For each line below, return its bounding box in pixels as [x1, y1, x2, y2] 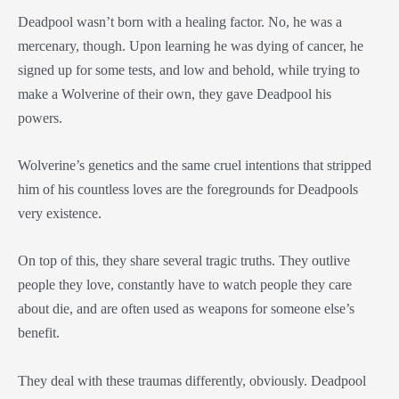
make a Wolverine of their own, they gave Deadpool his [18, 85, 331, 102]
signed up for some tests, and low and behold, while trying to [18, 61, 360, 78]
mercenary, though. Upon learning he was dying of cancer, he [18, 37, 363, 54]
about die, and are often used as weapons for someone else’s [18, 300, 354, 318]
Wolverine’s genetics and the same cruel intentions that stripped [18, 157, 371, 175]
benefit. [18, 324, 60, 342]
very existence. [18, 205, 105, 223]
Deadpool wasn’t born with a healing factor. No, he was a [18, 12, 342, 30]
